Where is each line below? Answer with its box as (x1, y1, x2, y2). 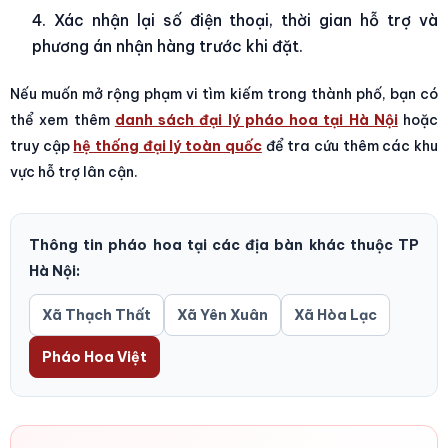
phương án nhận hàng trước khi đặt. (32, 35, 303, 56)
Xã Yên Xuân (177, 305, 268, 324)
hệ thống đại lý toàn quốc (73, 136, 262, 155)
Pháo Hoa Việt (42, 347, 147, 366)
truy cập (10, 136, 74, 155)
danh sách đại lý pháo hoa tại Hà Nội (114, 110, 398, 129)
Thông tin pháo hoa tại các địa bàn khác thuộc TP (29, 235, 419, 254)
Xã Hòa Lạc (294, 305, 377, 324)
